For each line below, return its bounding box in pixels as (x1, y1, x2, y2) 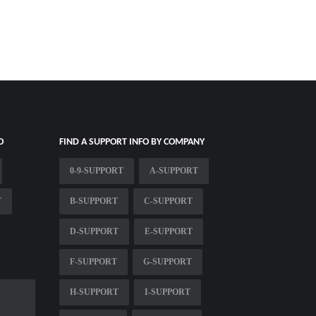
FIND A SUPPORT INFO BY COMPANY (59, 136, 205, 147)
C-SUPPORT (143, 195, 193, 206)
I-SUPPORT (144, 286, 190, 297)
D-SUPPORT (69, 226, 119, 236)
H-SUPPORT (69, 286, 119, 297)
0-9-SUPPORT (69, 165, 123, 176)
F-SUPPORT (69, 256, 117, 267)
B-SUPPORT (69, 195, 118, 206)
